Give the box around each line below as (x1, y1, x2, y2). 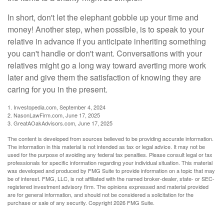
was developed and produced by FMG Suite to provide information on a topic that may (7, 166, 215, 174)
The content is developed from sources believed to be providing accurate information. (7, 134, 213, 142)
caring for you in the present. (7, 83, 107, 95)
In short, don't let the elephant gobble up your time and (7, 11, 198, 23)
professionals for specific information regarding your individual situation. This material (7, 158, 212, 166)
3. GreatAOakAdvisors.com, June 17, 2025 (7, 118, 112, 127)
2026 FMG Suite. (113, 198, 154, 206)
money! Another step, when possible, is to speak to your (7, 23, 204, 35)
